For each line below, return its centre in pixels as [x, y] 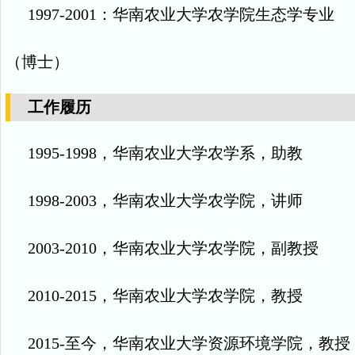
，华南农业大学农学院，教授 [200, 296]
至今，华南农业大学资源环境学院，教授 [208, 343]
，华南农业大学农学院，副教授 [208, 248]
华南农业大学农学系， [192, 153]
